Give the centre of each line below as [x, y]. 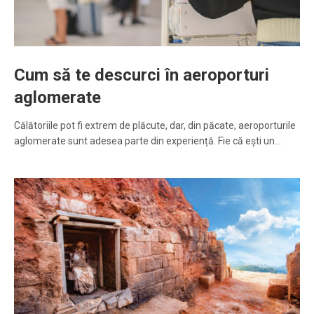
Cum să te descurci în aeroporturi [142, 75]
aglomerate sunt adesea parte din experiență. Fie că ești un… [148, 141]
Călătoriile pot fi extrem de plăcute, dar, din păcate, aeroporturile [155, 126]
